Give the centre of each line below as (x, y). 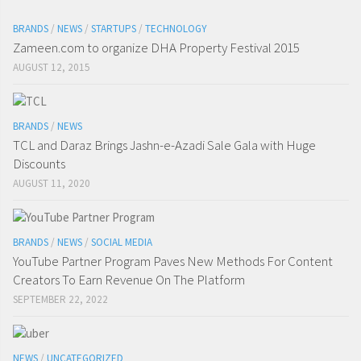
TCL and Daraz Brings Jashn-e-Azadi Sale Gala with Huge (164, 145)
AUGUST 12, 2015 (52, 67)
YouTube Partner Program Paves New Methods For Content (173, 261)
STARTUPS (114, 28)
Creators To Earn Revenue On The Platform (129, 279)
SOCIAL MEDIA (122, 242)
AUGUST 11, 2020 (52, 183)
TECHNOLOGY (176, 28)
